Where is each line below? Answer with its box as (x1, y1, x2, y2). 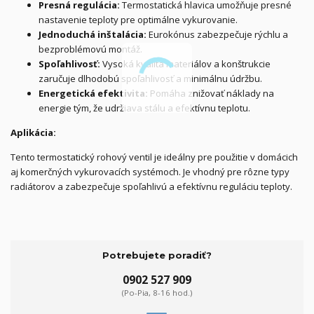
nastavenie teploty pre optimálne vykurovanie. (39, 13, 238, 26)
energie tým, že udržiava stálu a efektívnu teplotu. (39, 102, 250, 114)
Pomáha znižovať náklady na (148, 87, 274, 100)
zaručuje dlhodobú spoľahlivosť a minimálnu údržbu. (39, 72, 262, 85)
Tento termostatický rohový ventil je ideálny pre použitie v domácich (11, 151, 298, 163)
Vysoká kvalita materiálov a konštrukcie (100, 57, 271, 70)
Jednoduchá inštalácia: (39, 28, 146, 41)
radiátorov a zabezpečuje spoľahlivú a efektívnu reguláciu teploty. (11, 180, 292, 193)
